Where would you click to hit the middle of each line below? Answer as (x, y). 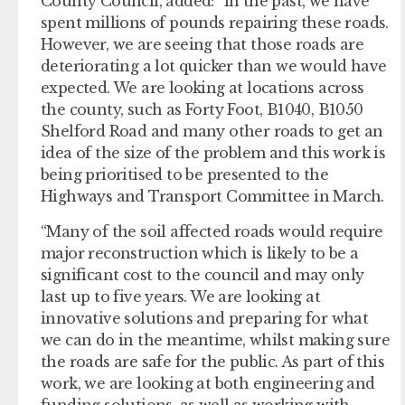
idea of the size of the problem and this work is (213, 153)
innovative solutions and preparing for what (205, 318)
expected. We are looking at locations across (202, 88)
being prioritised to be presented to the (184, 175)
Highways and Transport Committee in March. (212, 197)
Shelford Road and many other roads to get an (212, 132)
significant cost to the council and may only (202, 274)
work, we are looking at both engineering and (208, 383)
